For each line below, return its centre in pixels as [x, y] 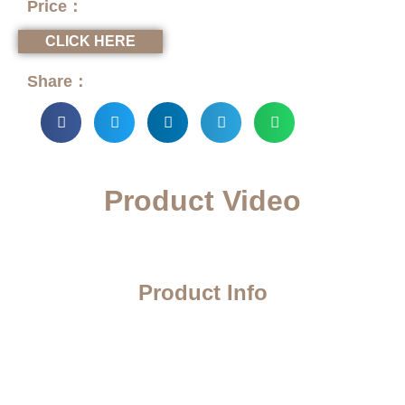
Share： [58, 82]
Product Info [202, 293]
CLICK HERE [90, 42]
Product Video [202, 201]
